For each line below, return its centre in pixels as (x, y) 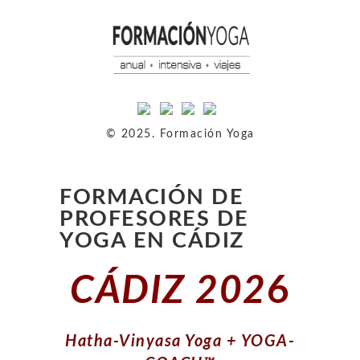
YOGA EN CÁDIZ (152, 240)
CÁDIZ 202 (168, 290)
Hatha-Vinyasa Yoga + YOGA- (180, 341)
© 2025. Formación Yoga (180, 134)
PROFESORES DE (154, 219)
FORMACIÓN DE (151, 197)
